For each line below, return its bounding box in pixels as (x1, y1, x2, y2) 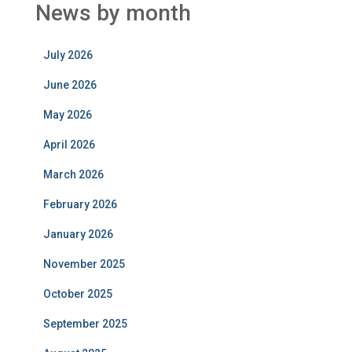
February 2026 (43, 198, 117, 211)
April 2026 (43, 138, 95, 151)
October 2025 (43, 288, 112, 300)
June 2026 (43, 79, 97, 91)
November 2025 (43, 258, 125, 270)
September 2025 (43, 317, 127, 330)
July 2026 (43, 49, 93, 61)
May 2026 (43, 108, 92, 121)
